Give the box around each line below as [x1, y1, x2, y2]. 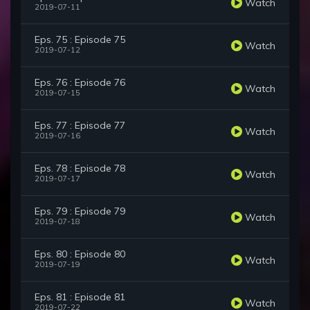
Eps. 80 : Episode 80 [35, 248, 125, 261]
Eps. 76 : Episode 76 [35, 76, 125, 89]
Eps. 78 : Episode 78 [35, 162, 125, 175]
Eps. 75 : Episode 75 [35, 33, 125, 46]
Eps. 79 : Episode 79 [35, 205, 125, 218]
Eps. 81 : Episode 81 [35, 291, 125, 304]
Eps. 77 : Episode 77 [35, 119, 125, 132]
